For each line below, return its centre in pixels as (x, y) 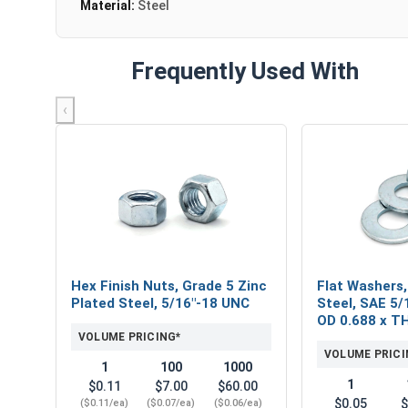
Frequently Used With (245, 71)
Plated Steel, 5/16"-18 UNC (160, 303)
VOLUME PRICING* (130, 337)
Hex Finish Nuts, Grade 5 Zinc (169, 286)
